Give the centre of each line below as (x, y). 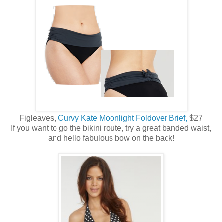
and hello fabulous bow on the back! (111, 138)
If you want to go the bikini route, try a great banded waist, (111, 128)
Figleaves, (39, 118)
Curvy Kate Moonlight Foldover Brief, (123, 118)
